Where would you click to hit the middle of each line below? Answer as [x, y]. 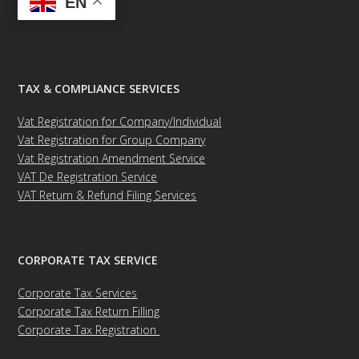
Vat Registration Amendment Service [112, 159]
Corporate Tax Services [78, 293]
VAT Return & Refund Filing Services [107, 196]
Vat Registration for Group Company [112, 140]
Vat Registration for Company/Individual [120, 122]
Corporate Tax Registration [89, 330]
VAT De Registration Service [88, 177]
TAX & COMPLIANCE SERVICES [99, 89]
